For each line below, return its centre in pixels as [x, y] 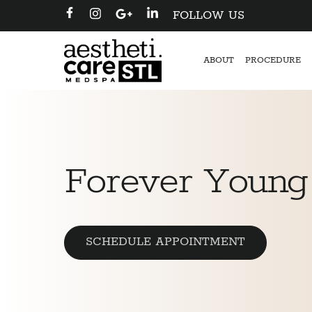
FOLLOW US [209, 15]
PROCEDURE [273, 60]
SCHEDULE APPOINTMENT [165, 242]
